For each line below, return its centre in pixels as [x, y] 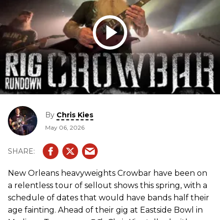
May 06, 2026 [65, 128]
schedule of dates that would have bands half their [109, 198]
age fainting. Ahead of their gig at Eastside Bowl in [105, 210]
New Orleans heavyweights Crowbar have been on [108, 173]
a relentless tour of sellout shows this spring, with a [108, 186]
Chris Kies [75, 115]
